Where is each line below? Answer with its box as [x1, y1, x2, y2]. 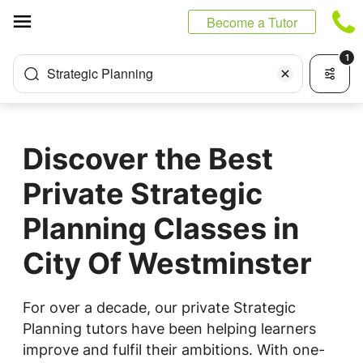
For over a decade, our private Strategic [23, 299, 296, 316]
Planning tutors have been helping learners [23, 320, 316, 337]
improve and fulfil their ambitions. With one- [23, 341, 325, 358]
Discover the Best [23, 141, 273, 177]
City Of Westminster [23, 246, 312, 281]
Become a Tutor [207, 13, 297, 32]
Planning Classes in [23, 211, 299, 246]
